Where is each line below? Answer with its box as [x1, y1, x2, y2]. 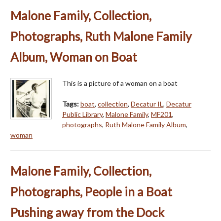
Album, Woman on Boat [10, 49, 137, 64]
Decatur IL [131, 99, 163, 108]
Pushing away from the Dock [10, 205, 164, 220]
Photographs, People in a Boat [10, 184, 172, 199]
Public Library [62, 110, 103, 118]
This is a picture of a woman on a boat [62, 78, 178, 87]
